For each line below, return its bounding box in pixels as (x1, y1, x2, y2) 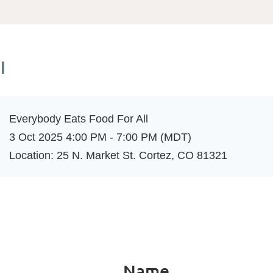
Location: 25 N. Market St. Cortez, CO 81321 (9, 149, 228, 161)
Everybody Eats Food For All (9, 113, 149, 125)
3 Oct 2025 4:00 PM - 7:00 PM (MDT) (9, 131, 192, 143)
